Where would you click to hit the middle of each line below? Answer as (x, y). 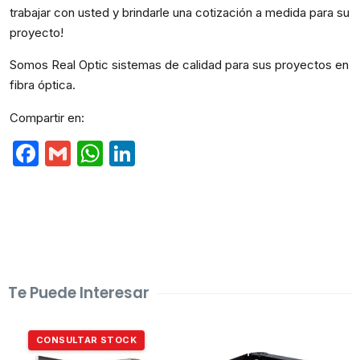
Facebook (102, 153)
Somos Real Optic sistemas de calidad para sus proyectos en (179, 65)
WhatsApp (173, 153)
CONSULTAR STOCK (86, 340)
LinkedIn (190, 153)
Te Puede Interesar (79, 293)
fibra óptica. (43, 85)
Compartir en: (47, 118)
